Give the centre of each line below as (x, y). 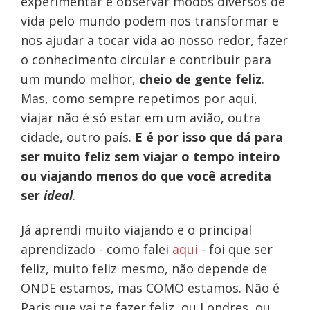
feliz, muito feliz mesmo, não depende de (144, 269)
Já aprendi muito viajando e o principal (136, 230)
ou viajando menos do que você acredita (146, 176)
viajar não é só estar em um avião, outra (140, 118)
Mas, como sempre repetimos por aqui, (139, 99)
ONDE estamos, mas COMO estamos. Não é (150, 288)
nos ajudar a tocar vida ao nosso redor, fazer (154, 40)
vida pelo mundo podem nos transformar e (149, 21)
